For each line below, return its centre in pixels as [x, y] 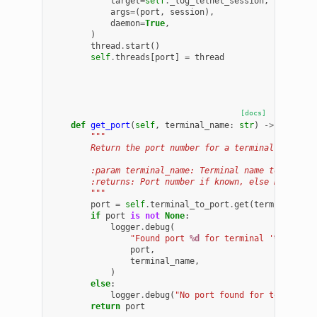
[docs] [253, 113]
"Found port [160, 238]
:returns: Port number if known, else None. [175, 181]
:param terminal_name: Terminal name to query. [183, 170]
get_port [111, 125]
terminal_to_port [190, 204]
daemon [126, 23]
